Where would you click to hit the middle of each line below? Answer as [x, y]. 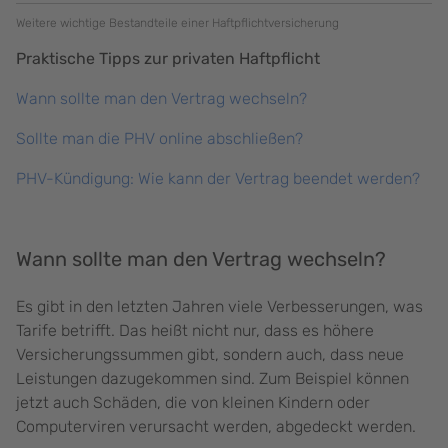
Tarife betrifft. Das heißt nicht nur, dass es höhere [195, 331]
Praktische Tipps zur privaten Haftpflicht [168, 59]
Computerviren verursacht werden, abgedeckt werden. [218, 427]
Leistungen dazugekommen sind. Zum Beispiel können [212, 379]
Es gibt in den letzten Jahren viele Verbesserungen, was [219, 307]
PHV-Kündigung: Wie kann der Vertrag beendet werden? [218, 179]
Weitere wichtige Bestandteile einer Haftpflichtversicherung [177, 23]
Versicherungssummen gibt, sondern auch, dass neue [210, 355]
